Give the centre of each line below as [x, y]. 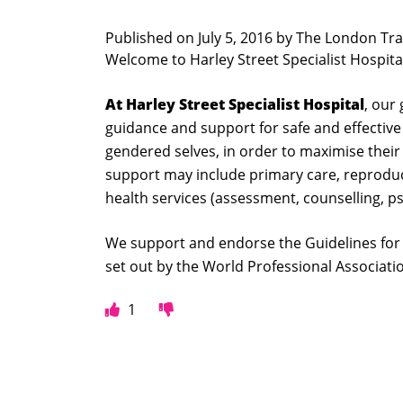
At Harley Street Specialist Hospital [235, 104]
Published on [152, 38]
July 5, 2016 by [247, 38]
